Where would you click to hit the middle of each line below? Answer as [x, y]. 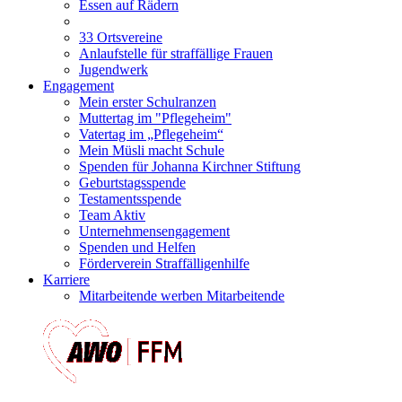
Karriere [66, 279]
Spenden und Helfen [137, 247]
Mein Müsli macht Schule [152, 150]
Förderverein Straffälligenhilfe [164, 263]
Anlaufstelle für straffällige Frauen [176, 53]
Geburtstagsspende [132, 182]
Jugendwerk [114, 69]
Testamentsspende [130, 198]
